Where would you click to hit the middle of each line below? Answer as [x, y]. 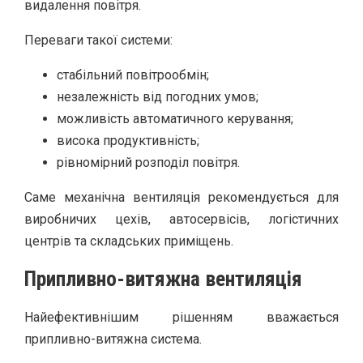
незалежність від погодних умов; [158, 96]
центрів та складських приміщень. [129, 241]
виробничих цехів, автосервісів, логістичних [181, 219]
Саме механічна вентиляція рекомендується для [181, 197]
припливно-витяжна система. [113, 339]
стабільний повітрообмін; [133, 75]
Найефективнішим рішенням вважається [181, 317]
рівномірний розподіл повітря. [148, 162]
